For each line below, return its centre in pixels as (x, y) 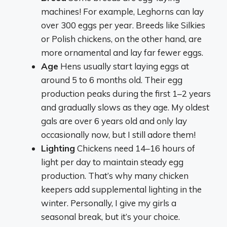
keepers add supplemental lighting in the (121, 189)
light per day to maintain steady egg (112, 162)
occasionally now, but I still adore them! (118, 134)
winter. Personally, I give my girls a (109, 203)
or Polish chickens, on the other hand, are (121, 39)
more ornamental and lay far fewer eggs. (122, 52)
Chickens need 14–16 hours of (135, 148)
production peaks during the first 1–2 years (126, 93)
